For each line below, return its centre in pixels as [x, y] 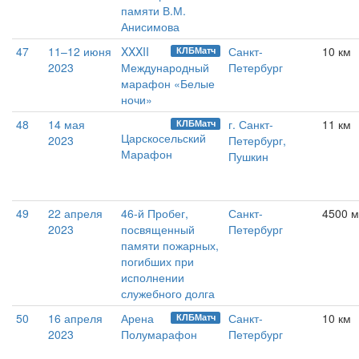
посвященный [158, 230]
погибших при [157, 262]
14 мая [67, 125]
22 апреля [75, 214]
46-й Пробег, [155, 214]
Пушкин [248, 157]
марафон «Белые [168, 84]
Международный [165, 68]
